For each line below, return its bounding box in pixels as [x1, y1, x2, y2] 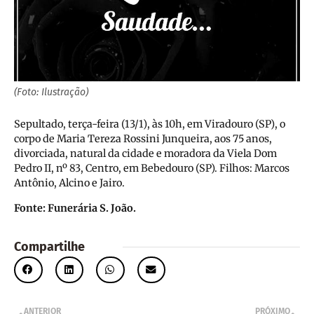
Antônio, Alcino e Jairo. [14, 177, 125, 190]
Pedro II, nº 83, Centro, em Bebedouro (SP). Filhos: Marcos [14, 162, 289, 175]
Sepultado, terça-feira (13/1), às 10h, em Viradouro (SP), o [14, 118, 285, 131]
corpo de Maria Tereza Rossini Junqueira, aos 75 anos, [14, 132, 272, 146]
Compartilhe [14, 239, 85, 255]
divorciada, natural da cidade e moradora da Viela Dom [14, 147, 277, 161]
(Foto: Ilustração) [14, 86, 88, 99]
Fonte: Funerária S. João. [14, 202, 136, 215]
